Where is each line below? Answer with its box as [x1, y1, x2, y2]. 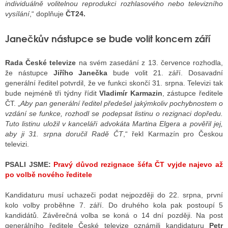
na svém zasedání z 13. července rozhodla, [76, 58, 223, 67]
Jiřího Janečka [47, 68, 108, 77]
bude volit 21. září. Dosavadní [107, 68, 223, 77]
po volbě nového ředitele [5, 170, 92, 179]
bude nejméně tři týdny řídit [5, 89, 100, 97]
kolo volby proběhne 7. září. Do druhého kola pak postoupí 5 [5, 201, 223, 209]
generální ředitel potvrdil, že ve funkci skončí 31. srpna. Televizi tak [5, 78, 223, 87]
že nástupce [5, 68, 48, 77]
